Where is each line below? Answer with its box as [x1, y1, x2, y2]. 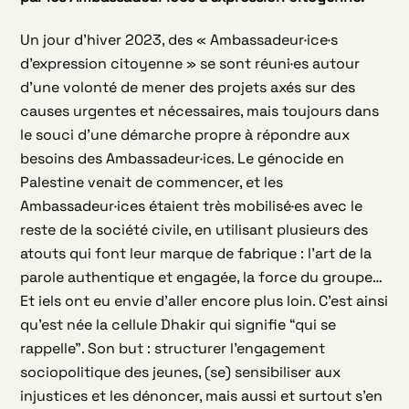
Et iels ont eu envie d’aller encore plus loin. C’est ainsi [20, 291, 389, 311]
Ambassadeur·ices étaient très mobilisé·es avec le [20, 196, 363, 216]
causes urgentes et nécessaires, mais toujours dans [20, 101, 380, 121]
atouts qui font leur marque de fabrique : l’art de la [20, 244, 372, 264]
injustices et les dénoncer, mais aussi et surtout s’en [20, 386, 383, 406]
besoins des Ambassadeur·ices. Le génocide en [20, 149, 345, 169]
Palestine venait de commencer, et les [20, 173, 284, 193]
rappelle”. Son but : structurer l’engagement [20, 339, 326, 359]
